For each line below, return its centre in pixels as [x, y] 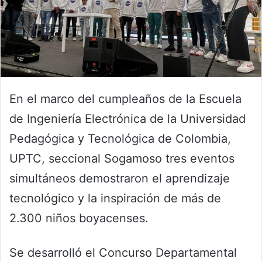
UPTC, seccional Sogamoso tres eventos [122, 159]
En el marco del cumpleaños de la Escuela [125, 99]
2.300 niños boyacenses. [79, 218]
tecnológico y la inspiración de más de [115, 199]
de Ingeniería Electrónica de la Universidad [127, 119]
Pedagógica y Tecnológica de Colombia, [120, 139]
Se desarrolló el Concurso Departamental [123, 253]
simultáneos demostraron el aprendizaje [120, 179]
